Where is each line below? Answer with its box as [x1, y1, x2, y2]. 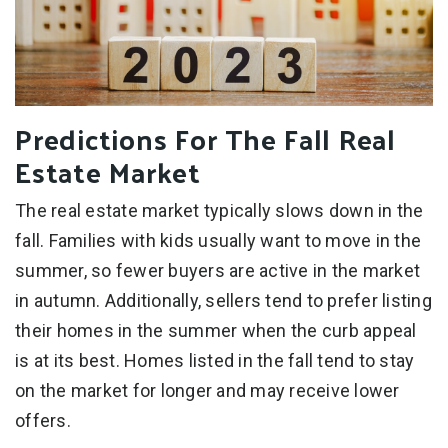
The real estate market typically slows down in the [15, 199, 424, 221]
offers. [15, 409, 71, 431]
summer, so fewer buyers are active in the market [15, 259, 420, 281]
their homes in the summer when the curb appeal [15, 319, 417, 341]
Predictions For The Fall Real [15, 112, 396, 164]
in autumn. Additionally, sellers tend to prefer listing [15, 289, 432, 311]
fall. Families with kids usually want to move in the [15, 229, 421, 251]
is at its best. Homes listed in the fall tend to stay [15, 349, 415, 371]
